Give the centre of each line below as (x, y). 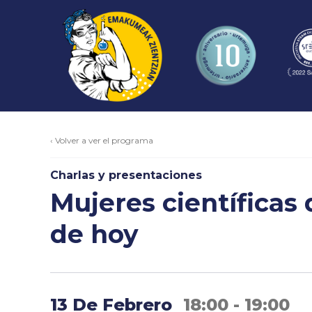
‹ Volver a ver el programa (102, 140)
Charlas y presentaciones (126, 175)
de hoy (94, 234)
